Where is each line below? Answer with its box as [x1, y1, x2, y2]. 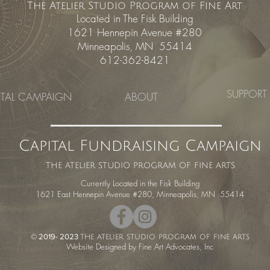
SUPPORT [226, 87, 267, 101]
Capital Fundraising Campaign [19, 137, 262, 154]
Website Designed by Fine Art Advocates [66, 241, 199, 252]
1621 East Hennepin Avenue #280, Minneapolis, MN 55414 [36, 189, 244, 199]
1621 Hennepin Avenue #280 [67, 25, 202, 39]
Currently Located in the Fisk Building [80, 178, 199, 189]
